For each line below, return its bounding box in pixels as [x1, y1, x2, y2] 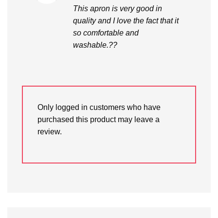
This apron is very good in [73, 4, 162, 13]
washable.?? [73, 40, 117, 49]
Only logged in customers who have [37, 103, 161, 112]
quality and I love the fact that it [73, 16, 179, 25]
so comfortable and [73, 28, 139, 37]
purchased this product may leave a [37, 115, 160, 124]
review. [37, 127, 62, 136]
